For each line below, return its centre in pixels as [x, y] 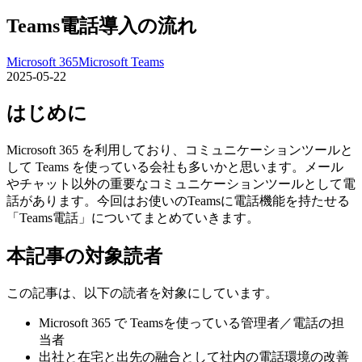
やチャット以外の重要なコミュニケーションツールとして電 [181, 183]
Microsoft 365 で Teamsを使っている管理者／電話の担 [192, 322]
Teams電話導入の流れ [102, 26]
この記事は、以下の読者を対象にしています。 [142, 293]
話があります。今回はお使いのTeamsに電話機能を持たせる [178, 200]
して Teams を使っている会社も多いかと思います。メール [175, 166]
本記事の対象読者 [84, 256]
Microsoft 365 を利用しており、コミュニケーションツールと [180, 149]
